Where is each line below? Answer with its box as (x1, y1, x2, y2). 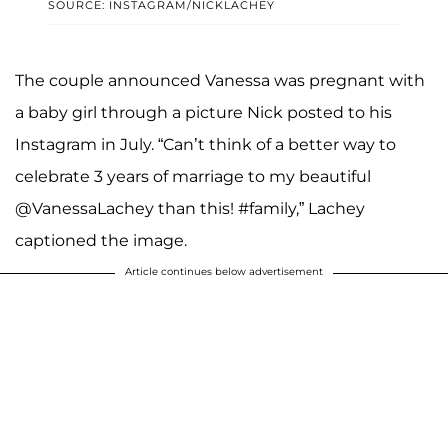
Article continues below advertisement (125, 265, 323, 279)
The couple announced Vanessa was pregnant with (15, 71, 425, 91)
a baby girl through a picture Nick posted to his (15, 103, 392, 123)
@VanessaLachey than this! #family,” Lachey (15, 199, 365, 219)
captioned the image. (15, 231, 191, 251)
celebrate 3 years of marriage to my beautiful (15, 167, 371, 187)
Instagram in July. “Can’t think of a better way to (15, 135, 396, 155)
